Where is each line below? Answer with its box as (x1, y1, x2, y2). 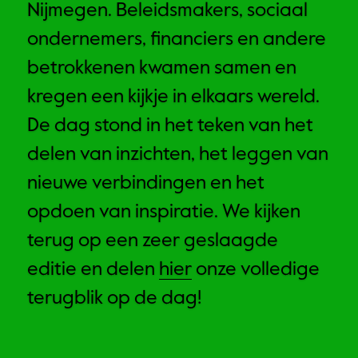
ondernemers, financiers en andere (27, 30, 326, 50)
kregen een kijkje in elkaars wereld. (27, 87, 320, 107)
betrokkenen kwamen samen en (27, 58, 296, 78)
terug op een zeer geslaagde (27, 231, 278, 251)
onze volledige (192, 260, 320, 280)
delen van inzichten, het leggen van (27, 145, 328, 165)
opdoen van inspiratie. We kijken (27, 202, 300, 222)
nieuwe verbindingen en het (27, 173, 265, 193)
